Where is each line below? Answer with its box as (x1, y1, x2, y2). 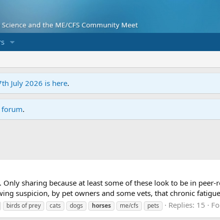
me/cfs (120, 201, 138, 210)
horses (92, 201, 111, 210)
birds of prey (6, 201, 41, 210)
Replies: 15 (168, 200, 205, 210)
